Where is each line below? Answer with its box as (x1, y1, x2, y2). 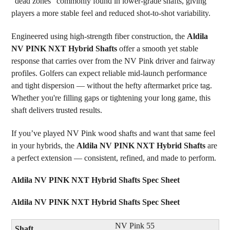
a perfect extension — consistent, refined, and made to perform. (11, 153, 216, 162)
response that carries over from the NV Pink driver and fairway (11, 56, 215, 65)
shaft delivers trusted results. (11, 105, 102, 114)
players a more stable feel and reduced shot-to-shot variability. (11, 8, 210, 17)
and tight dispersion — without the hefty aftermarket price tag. (11, 81, 212, 90)
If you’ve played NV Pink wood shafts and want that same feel (11, 128, 215, 138)
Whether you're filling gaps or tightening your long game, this (11, 93, 210, 102)
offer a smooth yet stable (117, 44, 198, 53)
